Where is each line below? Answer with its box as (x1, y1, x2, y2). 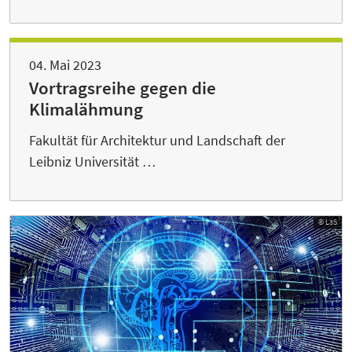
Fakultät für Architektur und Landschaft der (29, 131, 285, 150)
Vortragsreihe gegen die (29, 77, 216, 100)
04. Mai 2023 (29, 56, 101, 75)
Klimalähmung (29, 98, 143, 121)
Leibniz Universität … (29, 152, 156, 171)
